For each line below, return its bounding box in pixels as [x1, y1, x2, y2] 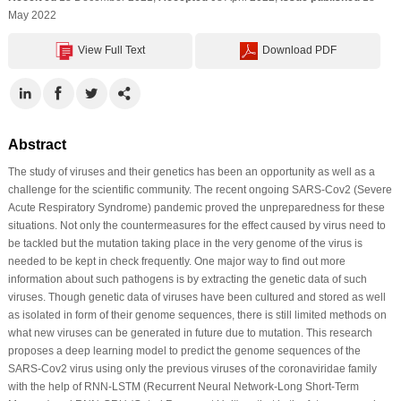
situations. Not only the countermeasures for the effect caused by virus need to [7, 218, 386, 232]
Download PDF [261, 43, 337, 56]
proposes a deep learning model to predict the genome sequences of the [7, 344, 361, 357]
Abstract [7, 136, 66, 152]
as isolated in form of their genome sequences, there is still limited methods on [7, 308, 387, 321]
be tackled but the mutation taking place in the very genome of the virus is [7, 236, 363, 250]
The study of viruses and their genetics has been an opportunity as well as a [7, 165, 375, 178]
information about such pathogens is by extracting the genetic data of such [7, 272, 367, 286]
